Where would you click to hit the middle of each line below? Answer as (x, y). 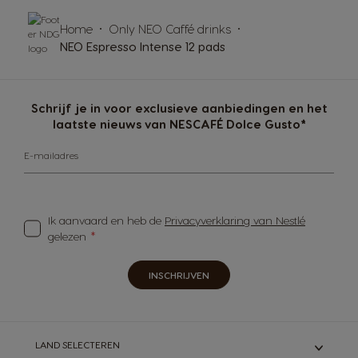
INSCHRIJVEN (179, 275)
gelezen (69, 237)
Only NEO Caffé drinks (170, 29)
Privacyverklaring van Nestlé (235, 221)
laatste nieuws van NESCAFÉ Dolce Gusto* (179, 124)
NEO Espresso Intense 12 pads (143, 47)
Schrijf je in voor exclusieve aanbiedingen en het (179, 108)
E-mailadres (51, 155)
